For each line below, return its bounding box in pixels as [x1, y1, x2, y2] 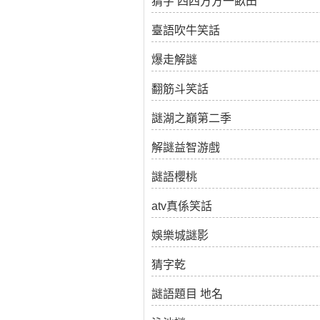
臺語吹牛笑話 [151, 24, 220, 36]
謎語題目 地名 [151, 288, 223, 300]
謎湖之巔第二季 [151, 112, 231, 124]
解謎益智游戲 [151, 141, 220, 154]
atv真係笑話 [151, 200, 212, 212]
